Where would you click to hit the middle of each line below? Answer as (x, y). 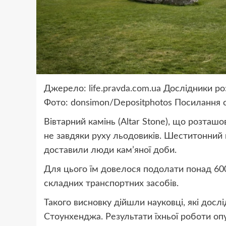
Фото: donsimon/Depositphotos (109, 103)
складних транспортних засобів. (111, 183)
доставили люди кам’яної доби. (110, 150)
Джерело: (66, 89)
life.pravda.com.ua (125, 89)
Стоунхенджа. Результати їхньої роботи (127, 217)
